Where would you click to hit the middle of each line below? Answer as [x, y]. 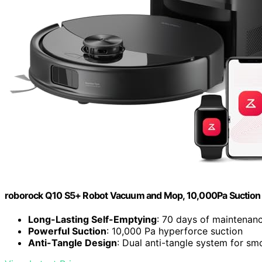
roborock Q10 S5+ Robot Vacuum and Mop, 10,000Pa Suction [133, 195]
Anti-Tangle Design [73, 243]
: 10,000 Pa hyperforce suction [175, 231]
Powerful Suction [67, 231]
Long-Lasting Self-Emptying [92, 220]
